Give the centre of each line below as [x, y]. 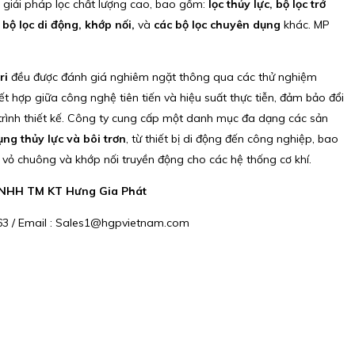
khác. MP [305, 24]
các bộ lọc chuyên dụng [217, 24]
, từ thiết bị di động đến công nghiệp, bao [232, 138]
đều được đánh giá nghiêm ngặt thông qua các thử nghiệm [162, 76]
